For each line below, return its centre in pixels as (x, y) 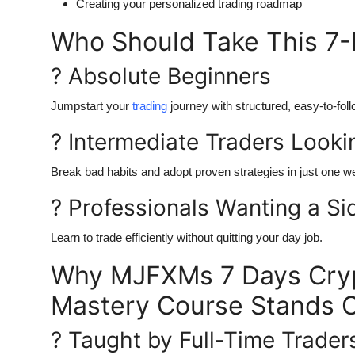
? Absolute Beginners (161, 76)
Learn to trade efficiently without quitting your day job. (187, 238)
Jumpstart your (92, 106)
